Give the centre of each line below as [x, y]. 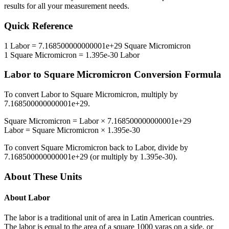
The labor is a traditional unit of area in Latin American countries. [109, 218]
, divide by [171, 148]
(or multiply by [114, 157]
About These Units [43, 176]
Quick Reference [38, 26]
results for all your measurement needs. [67, 6]
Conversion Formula [176, 75]
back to [121, 148]
